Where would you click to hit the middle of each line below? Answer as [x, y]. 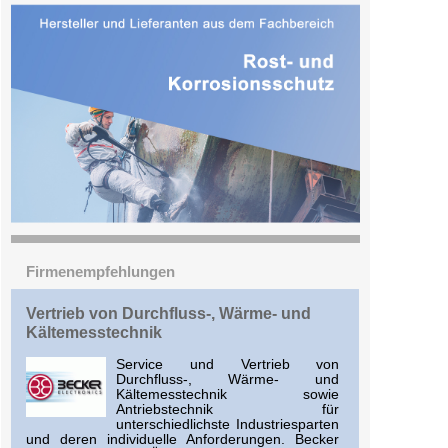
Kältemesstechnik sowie [228, 395]
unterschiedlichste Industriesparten [228, 425]
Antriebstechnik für [228, 410]
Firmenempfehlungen [100, 272]
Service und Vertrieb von [228, 365]
